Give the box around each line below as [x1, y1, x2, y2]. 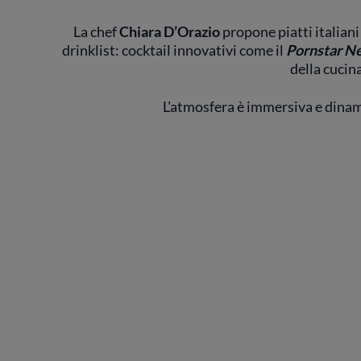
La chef [73, 23, 119, 41]
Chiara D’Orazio [119, 23, 220, 41]
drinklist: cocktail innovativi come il [62, 41, 286, 60]
